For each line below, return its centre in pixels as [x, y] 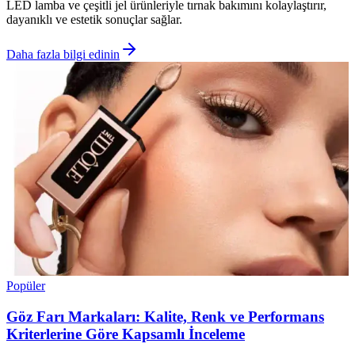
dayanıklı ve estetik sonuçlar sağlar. [94, 19]
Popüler [26, 285]
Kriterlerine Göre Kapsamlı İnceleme [126, 334]
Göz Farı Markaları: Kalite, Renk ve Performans [165, 316]
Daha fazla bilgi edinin [63, 54]
